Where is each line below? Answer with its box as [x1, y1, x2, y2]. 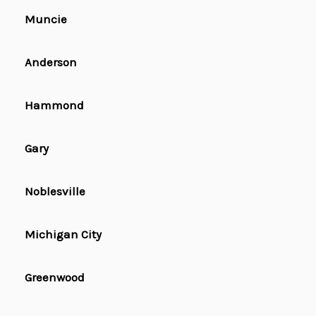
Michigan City [25, 227, 102, 242]
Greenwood [25, 270, 85, 285]
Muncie [25, 12, 67, 27]
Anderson [25, 55, 77, 70]
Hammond [25, 98, 84, 113]
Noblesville [25, 184, 85, 199]
